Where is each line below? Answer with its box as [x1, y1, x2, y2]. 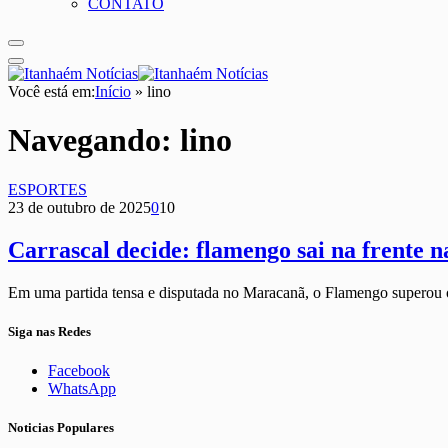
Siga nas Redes [8, 323, 91, 339]
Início [95, 83, 131, 100]
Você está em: [8, 83, 95, 100]
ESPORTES [8, 180, 87, 198]
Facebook [48, 362, 110, 380]
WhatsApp [48, 380, 116, 398]
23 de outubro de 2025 [8, 198, 151, 216]
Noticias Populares [8, 420, 114, 436]
